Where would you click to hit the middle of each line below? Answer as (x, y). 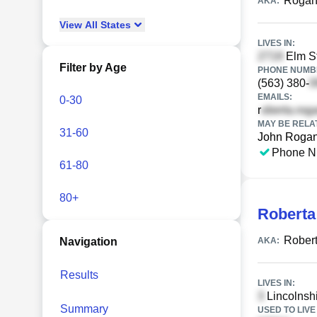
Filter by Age (93, 68)
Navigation (88, 242)
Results (79, 275)
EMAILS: (275, 97)
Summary (84, 309)
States (114, 25)
